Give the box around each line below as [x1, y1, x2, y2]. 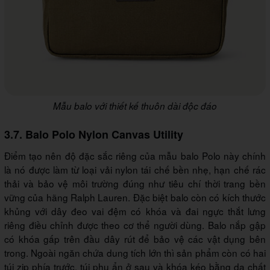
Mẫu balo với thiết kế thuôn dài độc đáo [53, 99, 217, 112]
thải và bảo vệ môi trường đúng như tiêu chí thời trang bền [4, 176, 266, 190]
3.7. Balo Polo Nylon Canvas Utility [4, 126, 183, 142]
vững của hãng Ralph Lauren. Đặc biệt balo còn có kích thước [4, 190, 266, 204]
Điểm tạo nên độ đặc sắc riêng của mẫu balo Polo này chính [4, 148, 266, 162]
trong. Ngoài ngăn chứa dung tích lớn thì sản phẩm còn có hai [4, 245, 266, 259]
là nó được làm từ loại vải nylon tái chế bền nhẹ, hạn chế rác [4, 162, 266, 176]
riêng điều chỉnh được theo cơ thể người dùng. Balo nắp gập [4, 218, 266, 231]
